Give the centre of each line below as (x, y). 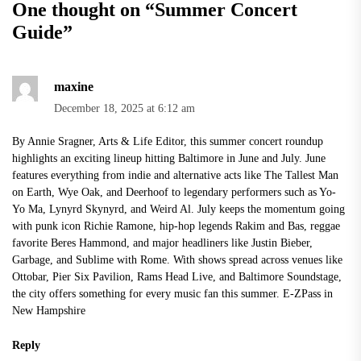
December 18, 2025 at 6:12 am (124, 109)
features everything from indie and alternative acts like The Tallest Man (175, 175)
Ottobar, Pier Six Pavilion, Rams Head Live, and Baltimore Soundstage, (177, 277)
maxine (74, 87)
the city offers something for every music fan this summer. (147, 294)
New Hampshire (49, 311)
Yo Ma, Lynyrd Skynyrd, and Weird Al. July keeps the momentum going (178, 209)
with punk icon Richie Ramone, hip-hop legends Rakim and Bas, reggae (176, 226)
